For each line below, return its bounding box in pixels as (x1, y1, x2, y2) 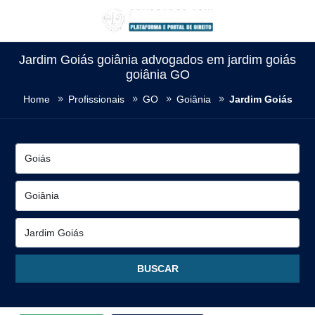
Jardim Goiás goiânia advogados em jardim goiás (19, 53, 296, 67)
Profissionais (67, 93, 124, 105)
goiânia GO (125, 67, 190, 82)
